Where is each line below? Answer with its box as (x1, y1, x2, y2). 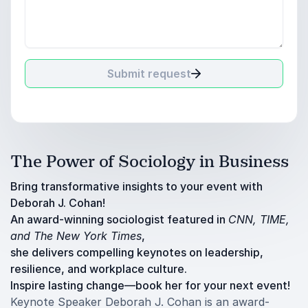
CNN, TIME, (228, 212, 289, 226)
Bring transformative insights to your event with (10, 179, 263, 193)
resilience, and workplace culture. (10, 262, 187, 276)
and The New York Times (10, 229, 142, 243)
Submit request (107, 67, 191, 80)
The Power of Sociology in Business (10, 151, 289, 172)
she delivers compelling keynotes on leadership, (10, 245, 263, 259)
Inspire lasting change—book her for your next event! (10, 278, 290, 292)
